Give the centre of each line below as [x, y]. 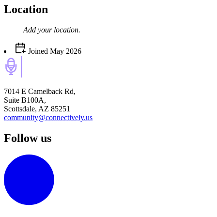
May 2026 [66, 51]
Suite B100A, [25, 100]
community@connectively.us [48, 118]
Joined [37, 51]
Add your [39, 30]
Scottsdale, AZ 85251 [37, 109]
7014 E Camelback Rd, [40, 92]
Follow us [28, 138]
